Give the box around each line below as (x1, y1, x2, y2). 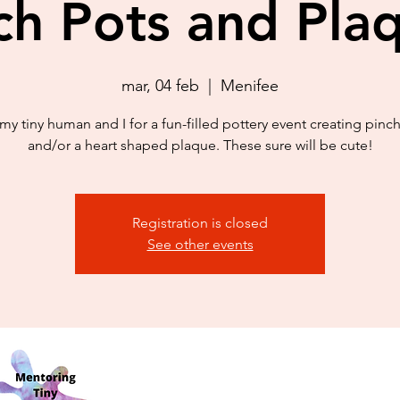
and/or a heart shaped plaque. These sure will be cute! (27, 136, 373, 154)
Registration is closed (132, 213, 268, 231)
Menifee (221, 75, 279, 96)
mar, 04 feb (121, 75, 199, 96)
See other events (146, 235, 254, 253)
